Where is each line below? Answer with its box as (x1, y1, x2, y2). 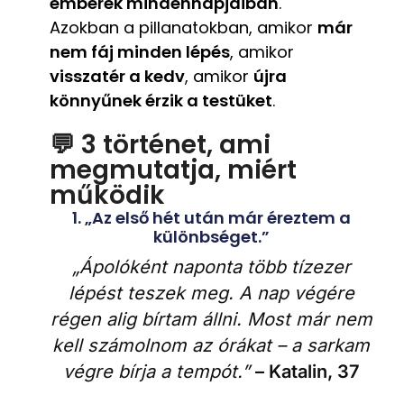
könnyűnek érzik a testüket (50, 88, 272, 112)
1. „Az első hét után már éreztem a (71, 206, 351, 229)
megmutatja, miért (50, 151, 297, 188)
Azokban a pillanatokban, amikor (50, 15, 317, 39)
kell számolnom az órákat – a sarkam (52, 334, 370, 356)
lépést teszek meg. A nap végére (68, 281, 354, 304)
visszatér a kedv (50, 64, 185, 87)
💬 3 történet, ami (50, 126, 271, 162)
